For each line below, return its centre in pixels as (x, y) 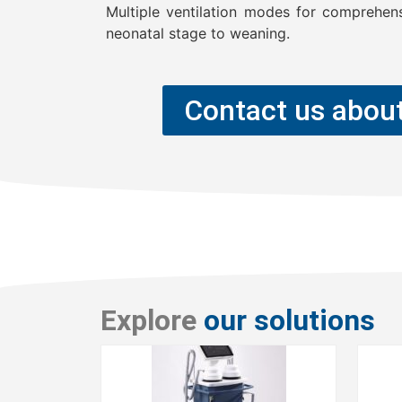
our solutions (286, 320)
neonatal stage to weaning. (198, 33)
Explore (149, 320)
